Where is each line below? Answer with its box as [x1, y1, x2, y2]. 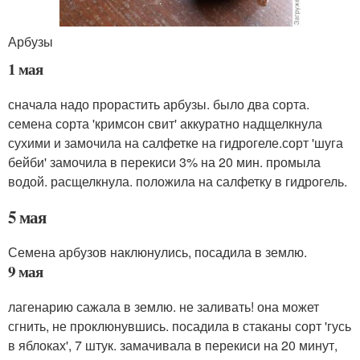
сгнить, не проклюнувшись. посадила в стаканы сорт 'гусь [8, 317, 351, 336]
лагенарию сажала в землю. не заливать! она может [8, 297, 319, 317]
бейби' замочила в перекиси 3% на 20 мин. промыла [8, 153, 321, 172]
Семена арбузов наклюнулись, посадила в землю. [8, 243, 310, 262]
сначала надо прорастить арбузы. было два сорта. [8, 95, 309, 114]
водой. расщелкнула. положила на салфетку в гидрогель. [8, 172, 350, 191]
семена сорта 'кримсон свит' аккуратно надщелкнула [8, 114, 322, 133]
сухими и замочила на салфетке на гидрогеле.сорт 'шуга [8, 133, 343, 153]
